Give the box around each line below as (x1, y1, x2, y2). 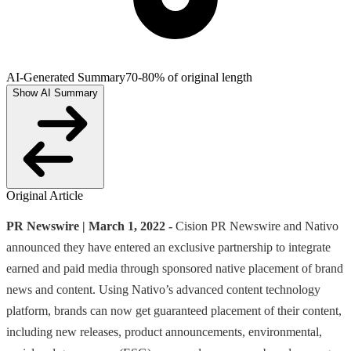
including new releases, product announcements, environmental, (6, 325, 322, 339)
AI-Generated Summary (6, 71, 125, 85)
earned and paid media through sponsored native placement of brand (6, 262, 343, 276)
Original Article (6, 189, 83, 203)
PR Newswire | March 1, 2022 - (6, 219, 175, 233)
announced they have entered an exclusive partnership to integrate (6, 241, 331, 255)
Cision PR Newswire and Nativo (175, 219, 338, 233)
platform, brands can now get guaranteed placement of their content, (6, 304, 342, 318)
